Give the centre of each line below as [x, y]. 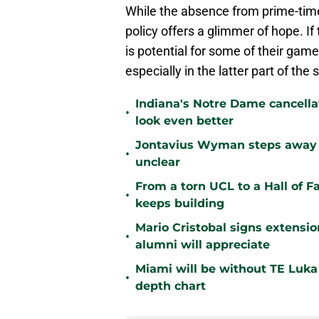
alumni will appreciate [203, 245]
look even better [184, 121]
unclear [158, 162]
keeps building [180, 204]
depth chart [171, 286]
